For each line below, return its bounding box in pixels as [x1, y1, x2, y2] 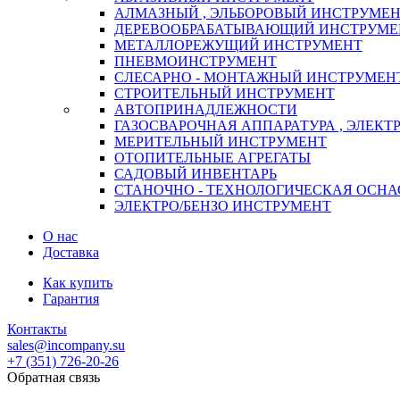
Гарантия [43, 290, 99, 306]
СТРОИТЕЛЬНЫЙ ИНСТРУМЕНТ [114, 85, 335, 101]
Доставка [43, 244, 99, 260]
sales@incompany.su [7, 337, 125, 353]
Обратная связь [7, 369, 100, 385]
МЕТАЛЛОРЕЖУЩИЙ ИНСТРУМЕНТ [114, 37, 362, 53]
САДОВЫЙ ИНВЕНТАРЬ [114, 165, 277, 181]
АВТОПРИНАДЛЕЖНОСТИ [114, 101, 297, 117]
